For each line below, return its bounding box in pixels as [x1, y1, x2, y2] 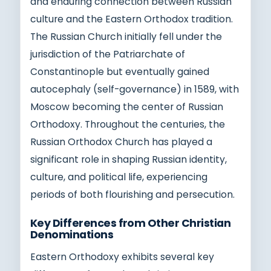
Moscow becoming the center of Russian [30, 100, 223, 113]
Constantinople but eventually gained [30, 65, 209, 78]
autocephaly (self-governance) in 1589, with [30, 82, 239, 96]
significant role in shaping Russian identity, [30, 152, 227, 166]
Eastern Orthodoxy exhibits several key [30, 250, 214, 263]
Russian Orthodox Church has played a [30, 135, 212, 148]
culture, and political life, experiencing [30, 170, 207, 183]
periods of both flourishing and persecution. [30, 188, 235, 201]
